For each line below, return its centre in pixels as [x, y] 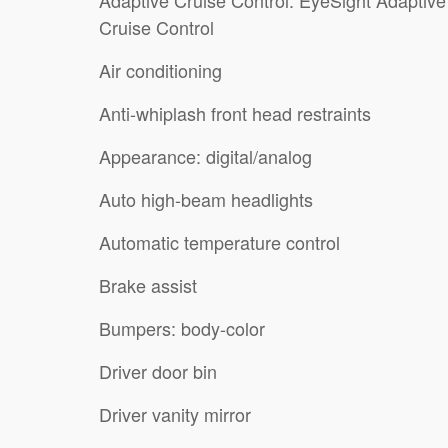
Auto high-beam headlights [206, 198]
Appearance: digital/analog [259, 155]
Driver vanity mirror [175, 413]
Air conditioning [160, 69]
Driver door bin [158, 370]
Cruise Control [156, 26]
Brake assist [148, 284]
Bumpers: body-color [223, 327]
